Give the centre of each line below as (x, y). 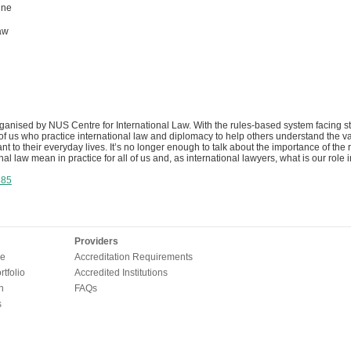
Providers (96, 241)
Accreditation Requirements (133, 257)
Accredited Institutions (121, 273)
